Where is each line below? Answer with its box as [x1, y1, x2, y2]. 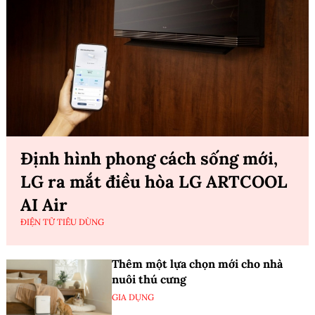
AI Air [20, 193, 67, 216]
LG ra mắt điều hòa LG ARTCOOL [20, 170, 288, 193]
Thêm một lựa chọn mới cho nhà [112, 256, 283, 271]
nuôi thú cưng [112, 271, 186, 286]
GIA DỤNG [112, 291, 154, 302]
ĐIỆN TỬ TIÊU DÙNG [20, 216, 104, 227]
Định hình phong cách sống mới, [20, 147, 278, 169]
